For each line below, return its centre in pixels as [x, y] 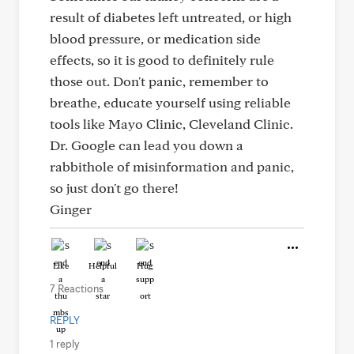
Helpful [103, 265]
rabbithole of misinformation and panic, [172, 166]
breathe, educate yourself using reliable [170, 102]
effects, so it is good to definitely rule [162, 60]
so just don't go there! [114, 188]
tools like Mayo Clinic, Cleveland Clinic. [171, 124]
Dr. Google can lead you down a [147, 145]
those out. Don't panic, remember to [159, 81]
